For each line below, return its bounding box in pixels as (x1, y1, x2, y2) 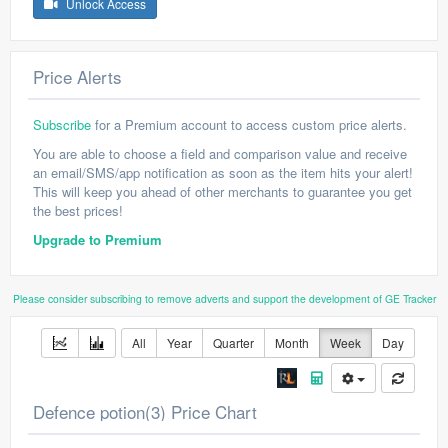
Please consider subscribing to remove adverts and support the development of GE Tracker (12, 291, 436, 306)
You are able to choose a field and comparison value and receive (33, 144, 407, 163)
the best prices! (33, 201, 123, 220)
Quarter (213, 334, 254, 351)
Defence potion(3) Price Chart (33, 399, 257, 424)
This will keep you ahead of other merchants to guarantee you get (33, 182, 412, 201)
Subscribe (33, 115, 91, 134)
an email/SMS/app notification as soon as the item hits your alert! (33, 163, 413, 182)
